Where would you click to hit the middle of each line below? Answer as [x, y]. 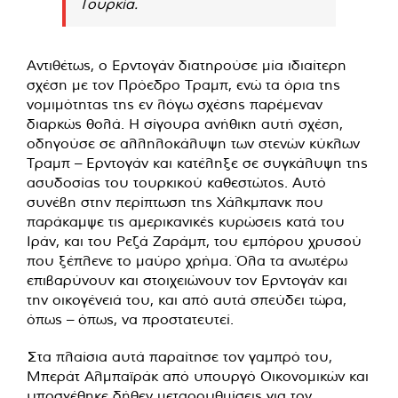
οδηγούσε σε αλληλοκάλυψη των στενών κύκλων [193, 143]
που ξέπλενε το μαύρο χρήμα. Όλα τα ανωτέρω [187, 260]
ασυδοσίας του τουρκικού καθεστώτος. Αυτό [176, 182]
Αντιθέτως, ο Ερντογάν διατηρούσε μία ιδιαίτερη [187, 64]
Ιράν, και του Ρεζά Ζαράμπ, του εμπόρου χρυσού [194, 240]
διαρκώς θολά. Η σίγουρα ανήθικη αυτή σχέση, [185, 123]
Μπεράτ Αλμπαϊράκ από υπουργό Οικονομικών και [198, 375]
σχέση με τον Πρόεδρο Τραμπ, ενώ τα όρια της [183, 84]
